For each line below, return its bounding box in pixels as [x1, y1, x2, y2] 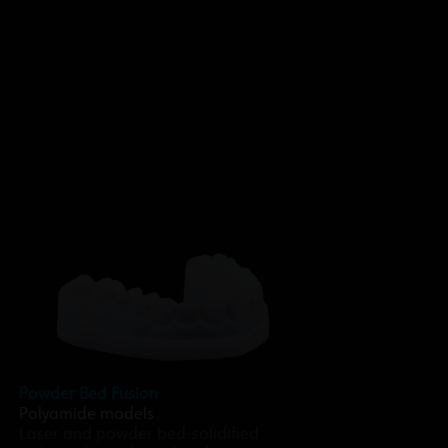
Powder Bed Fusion [19, 387, 159, 403]
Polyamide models [19, 407, 155, 423]
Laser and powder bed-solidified [19, 427, 260, 443]
